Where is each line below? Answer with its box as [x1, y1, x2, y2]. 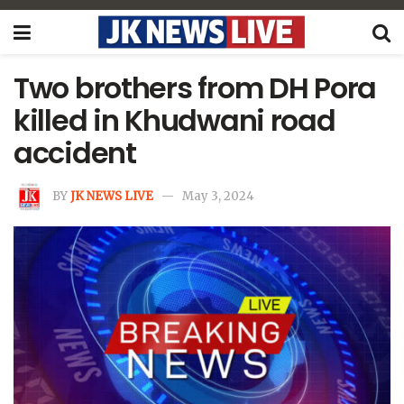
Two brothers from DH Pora [14, 68, 376, 108]
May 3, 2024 [182, 188, 254, 204]
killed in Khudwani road [14, 100, 335, 141]
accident [14, 133, 136, 173]
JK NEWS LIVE [70, 188, 153, 204]
